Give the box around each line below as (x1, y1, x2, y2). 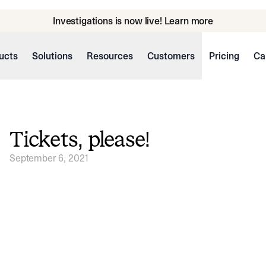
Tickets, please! (9, 125, 150, 154)
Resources (86, 49, 133, 62)
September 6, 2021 (9, 151, 89, 164)
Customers (147, 49, 195, 62)
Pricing (208, 49, 239, 62)
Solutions (31, 49, 72, 62)
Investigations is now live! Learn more (53, 14, 213, 27)
